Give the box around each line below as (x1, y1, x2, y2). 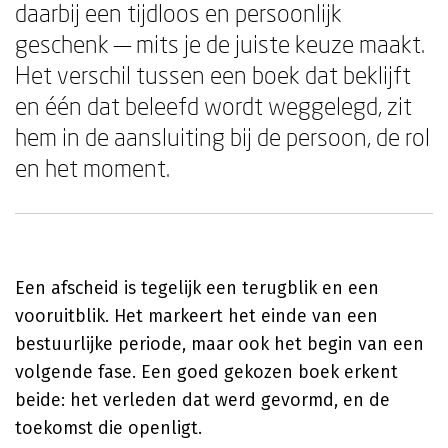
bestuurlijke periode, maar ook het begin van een (15, 333, 424, 355)
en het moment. (15, 153, 170, 182)
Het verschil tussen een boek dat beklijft (15, 60, 411, 89)
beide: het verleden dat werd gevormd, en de (15, 389, 390, 411)
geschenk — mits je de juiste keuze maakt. (15, 29, 425, 58)
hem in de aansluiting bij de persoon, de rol (15, 122, 430, 151)
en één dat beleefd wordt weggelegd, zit (15, 91, 412, 120)
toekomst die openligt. (15, 417, 202, 439)
